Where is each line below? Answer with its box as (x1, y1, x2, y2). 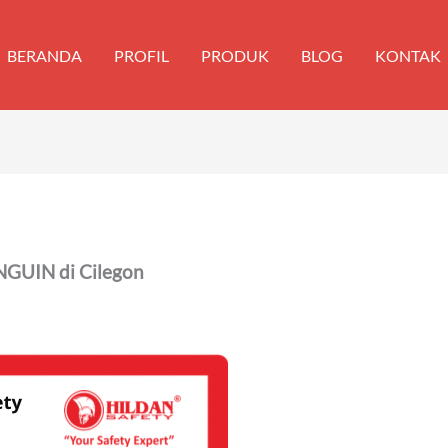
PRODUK (201, 45, 269, 65)
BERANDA (7, 45, 82, 65)
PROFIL (114, 45, 169, 65)
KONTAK (375, 45, 441, 65)
